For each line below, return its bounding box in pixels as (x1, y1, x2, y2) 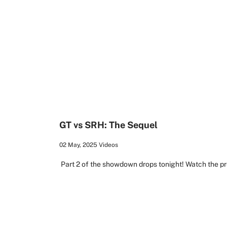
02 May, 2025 (59, 141, 97, 148)
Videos (99, 141, 118, 148)
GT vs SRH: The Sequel (59, 120, 158, 131)
